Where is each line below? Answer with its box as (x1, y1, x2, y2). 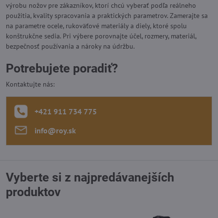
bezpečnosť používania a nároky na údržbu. (6, 42, 135, 51)
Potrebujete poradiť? (6, 61, 118, 75)
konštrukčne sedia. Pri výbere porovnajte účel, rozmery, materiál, (6, 32, 196, 40)
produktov (6, 185, 61, 199)
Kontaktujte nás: (6, 80, 54, 89)
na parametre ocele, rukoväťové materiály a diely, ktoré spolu (6, 21, 187, 30)
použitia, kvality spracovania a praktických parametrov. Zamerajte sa (6, 11, 208, 20)
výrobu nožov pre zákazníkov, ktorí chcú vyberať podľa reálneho (6, 1, 196, 10)
